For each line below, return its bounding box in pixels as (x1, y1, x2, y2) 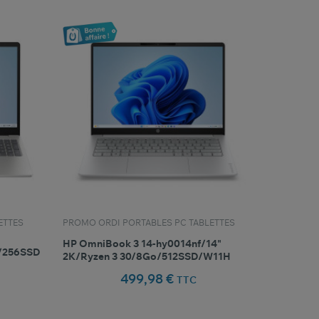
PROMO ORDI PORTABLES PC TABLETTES (63, 218, 236, 227)
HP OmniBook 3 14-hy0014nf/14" (63, 239, 222, 249)
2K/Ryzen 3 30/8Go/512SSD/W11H (63, 251, 231, 262)
